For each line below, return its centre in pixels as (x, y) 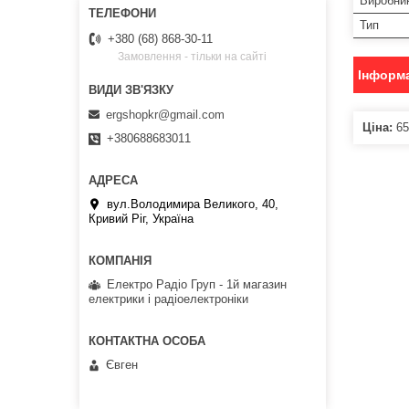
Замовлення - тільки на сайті (192, 57)
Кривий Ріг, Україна (141, 218)
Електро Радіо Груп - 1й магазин (197, 284)
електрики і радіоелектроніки (168, 299)
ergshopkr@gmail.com (165, 114)
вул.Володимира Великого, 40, (193, 204)
